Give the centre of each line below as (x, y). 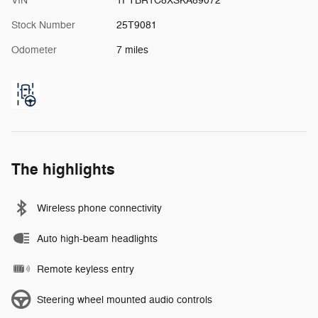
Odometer (34, 50)
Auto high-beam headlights (97, 239)
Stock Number (43, 26)
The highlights (63, 170)
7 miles (132, 50)
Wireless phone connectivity (99, 209)
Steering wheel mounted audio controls (125, 300)
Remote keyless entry (86, 270)
